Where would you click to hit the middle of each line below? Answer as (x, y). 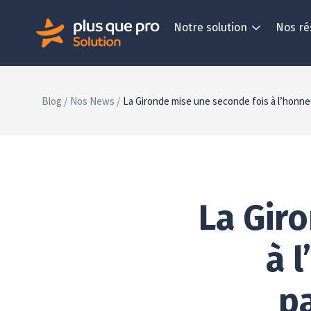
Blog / (54, 101)
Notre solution (210, 27)
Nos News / (95, 101)
